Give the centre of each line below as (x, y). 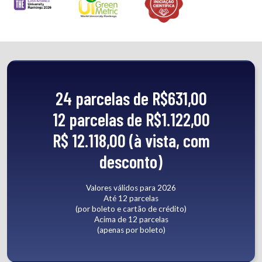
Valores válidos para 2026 (131, 188)
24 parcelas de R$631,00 (131, 98)
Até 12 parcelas (131, 199)
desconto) (131, 161)
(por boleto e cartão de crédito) (131, 209)
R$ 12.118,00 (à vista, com (131, 140)
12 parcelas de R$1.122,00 (131, 119)
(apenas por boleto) (131, 230)
